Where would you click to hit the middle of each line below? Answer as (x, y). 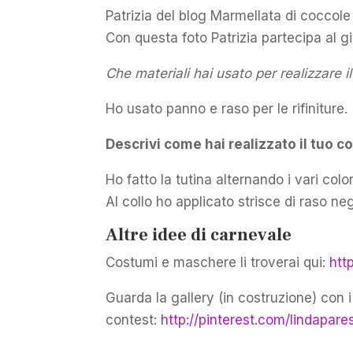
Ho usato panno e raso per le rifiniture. (227, 108)
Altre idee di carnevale (199, 234)
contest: (134, 320)
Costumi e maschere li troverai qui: (218, 262)
